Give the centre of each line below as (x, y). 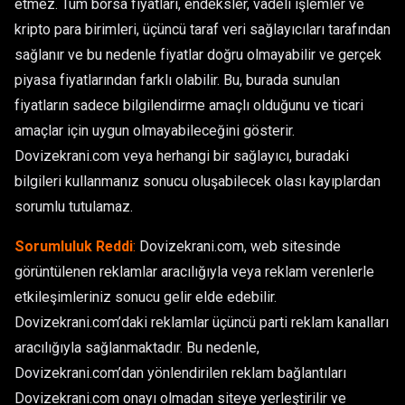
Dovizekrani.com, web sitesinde (238, 246)
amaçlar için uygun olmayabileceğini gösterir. (155, 131)
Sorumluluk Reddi (74, 246)
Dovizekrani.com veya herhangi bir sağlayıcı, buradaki (182, 156)
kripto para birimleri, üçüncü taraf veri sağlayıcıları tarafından (202, 29)
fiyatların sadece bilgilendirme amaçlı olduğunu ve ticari (189, 105)
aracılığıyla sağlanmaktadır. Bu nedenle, (137, 348)
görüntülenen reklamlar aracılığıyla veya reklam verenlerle (194, 272)
